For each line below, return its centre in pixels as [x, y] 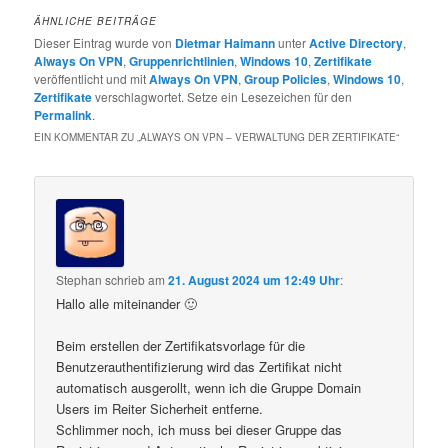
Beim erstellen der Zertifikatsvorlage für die [181, 345]
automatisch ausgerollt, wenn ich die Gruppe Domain [209, 387]
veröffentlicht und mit [92, 79]
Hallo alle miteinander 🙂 [127, 303]
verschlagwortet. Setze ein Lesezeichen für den [222, 97]
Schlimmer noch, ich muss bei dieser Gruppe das [199, 429]
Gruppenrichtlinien [182, 61]
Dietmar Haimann [225, 43]
